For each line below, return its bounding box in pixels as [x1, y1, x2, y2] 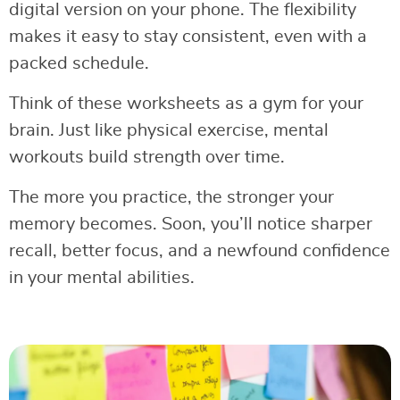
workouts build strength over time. [9, 148, 285, 167]
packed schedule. [9, 54, 149, 73]
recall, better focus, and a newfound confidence [9, 242, 390, 261]
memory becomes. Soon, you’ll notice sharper [9, 215, 372, 234]
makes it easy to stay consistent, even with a [9, 28, 367, 46]
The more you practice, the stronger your [9, 188, 334, 207]
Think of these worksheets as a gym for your [9, 95, 363, 113]
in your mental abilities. [9, 269, 195, 287]
